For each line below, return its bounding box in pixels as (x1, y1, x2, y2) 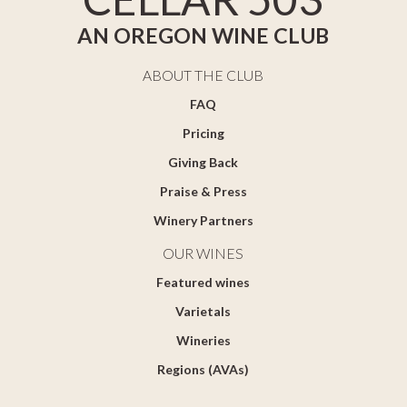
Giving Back (168, 154, 239, 170)
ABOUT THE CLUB (143, 67, 264, 84)
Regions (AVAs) (157, 362, 250, 377)
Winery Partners (153, 213, 253, 228)
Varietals (175, 303, 232, 319)
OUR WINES (163, 245, 244, 262)
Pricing (182, 125, 224, 141)
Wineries (175, 333, 231, 348)
